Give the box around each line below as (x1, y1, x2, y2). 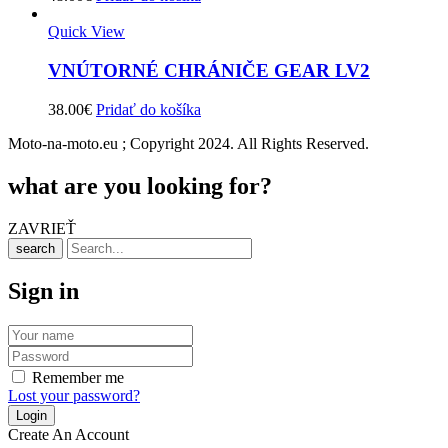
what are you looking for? (8, 172, 272, 199)
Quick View (48, 23, 125, 41)
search (16, 240, 55, 256)
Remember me (32, 369, 124, 387)
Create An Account (8, 426, 129, 444)
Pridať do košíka (96, 100, 201, 118)
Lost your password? (8, 387, 140, 405)
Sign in (8, 278, 79, 305)
